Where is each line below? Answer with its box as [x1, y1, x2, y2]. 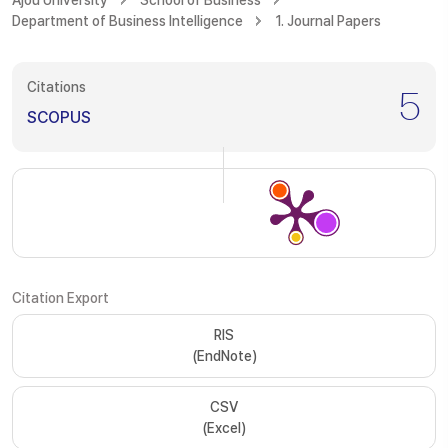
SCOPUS [27, 108, 91, 127]
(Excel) [202, 420, 246, 436]
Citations [27, 79, 86, 95]
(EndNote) [191, 348, 257, 364]
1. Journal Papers [275, 13, 381, 29]
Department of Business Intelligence [12, 13, 243, 29]
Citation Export [12, 290, 109, 306]
